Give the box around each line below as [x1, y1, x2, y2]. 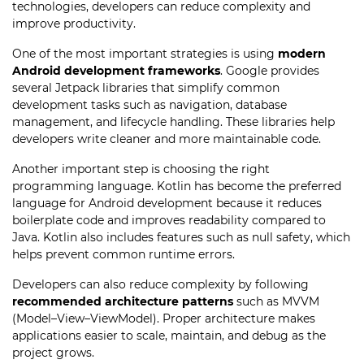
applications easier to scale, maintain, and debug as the [12, 328, 326, 343]
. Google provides [220, 63, 319, 78]
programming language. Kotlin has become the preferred [12, 179, 341, 193]
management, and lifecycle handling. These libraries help [12, 115, 335, 129]
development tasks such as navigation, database [12, 97, 287, 112]
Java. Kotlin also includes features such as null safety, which [12, 230, 350, 245]
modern [278, 46, 326, 61]
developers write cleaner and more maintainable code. [12, 132, 321, 146]
